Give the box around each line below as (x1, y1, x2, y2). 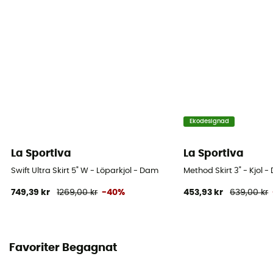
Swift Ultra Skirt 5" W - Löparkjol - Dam (11, 166, 159, 175)
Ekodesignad (189, 118, 229, 125)
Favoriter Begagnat (9, 243, 117, 254)
